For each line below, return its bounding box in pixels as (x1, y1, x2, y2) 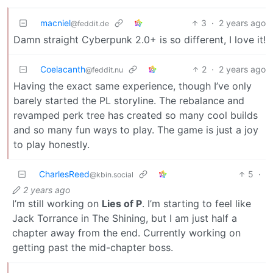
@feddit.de (71, 18, 109, 28)
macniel (40, 17, 71, 28)
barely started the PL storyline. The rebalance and (13, 94, 244, 107)
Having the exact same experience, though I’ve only (13, 79, 252, 92)
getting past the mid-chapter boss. (12, 241, 173, 253)
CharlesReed (39, 168, 90, 179)
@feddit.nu (85, 65, 123, 74)
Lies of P (102, 197, 142, 210)
